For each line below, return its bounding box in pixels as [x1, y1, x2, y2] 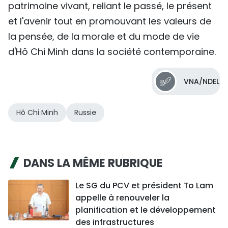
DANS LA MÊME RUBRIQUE [23, 155, 163, 172]
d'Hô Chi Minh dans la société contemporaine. [8, 45, 216, 59]
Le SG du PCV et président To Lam [75, 180, 213, 192]
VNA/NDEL [184, 76, 219, 87]
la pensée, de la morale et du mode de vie [8, 30, 199, 43]
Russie [74, 107, 96, 118]
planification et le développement [75, 204, 216, 216]
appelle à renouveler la [75, 192, 169, 204]
